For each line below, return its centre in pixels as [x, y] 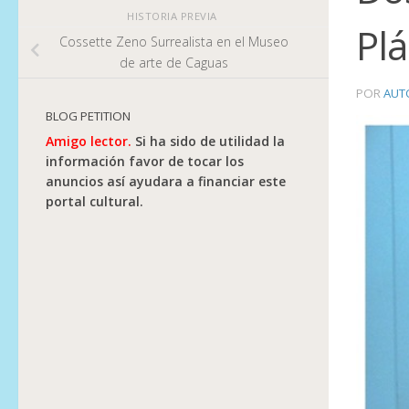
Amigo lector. [89, 141]
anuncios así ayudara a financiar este [166, 181]
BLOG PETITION [88, 115]
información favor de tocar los [145, 161]
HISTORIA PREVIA [173, 16]
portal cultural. [94, 201]
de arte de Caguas [173, 63]
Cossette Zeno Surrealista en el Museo [173, 42]
